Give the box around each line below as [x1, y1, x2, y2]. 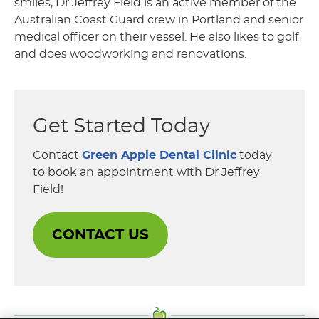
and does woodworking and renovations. [14, 48, 246, 61]
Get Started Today [33, 117, 210, 137]
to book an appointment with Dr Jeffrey [33, 167, 260, 179]
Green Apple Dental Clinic [82, 150, 236, 162]
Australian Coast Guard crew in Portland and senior [14, 14, 303, 26]
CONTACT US [52, 228, 149, 243]
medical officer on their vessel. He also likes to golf [14, 31, 298, 43]
